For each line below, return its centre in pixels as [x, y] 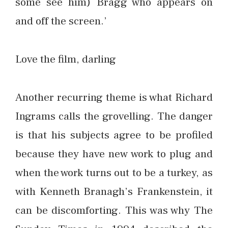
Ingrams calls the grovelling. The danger [114, 116]
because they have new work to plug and [114, 153]
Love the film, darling [66, 59]
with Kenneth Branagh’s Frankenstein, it [114, 191]
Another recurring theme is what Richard [114, 97]
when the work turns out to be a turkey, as [114, 172]
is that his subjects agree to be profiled [114, 135]
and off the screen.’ [61, 21]
